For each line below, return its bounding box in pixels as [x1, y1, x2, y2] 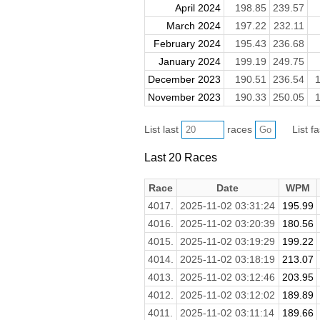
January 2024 [158, 56, 221, 68]
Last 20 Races [144, 150, 217, 164]
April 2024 [174, 2, 221, 14]
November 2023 [147, 91, 221, 104]
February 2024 [153, 38, 221, 50]
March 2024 [166, 20, 221, 32]
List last [144, 124, 181, 136]
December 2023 [147, 74, 221, 86]
